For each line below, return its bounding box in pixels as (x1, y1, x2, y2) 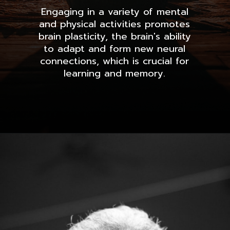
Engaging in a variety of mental (41, 4, 188, 19)
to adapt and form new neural (44, 41, 186, 56)
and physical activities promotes (39, 16, 190, 31)
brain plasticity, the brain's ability (38, 29, 191, 44)
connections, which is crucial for (40, 53, 189, 68)
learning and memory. (64, 66, 166, 81)
